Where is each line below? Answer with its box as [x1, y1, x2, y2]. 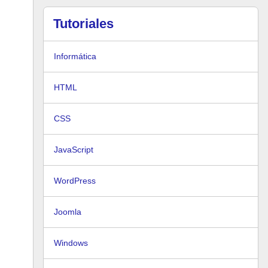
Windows [54, 238, 88, 248]
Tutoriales [53, 16, 114, 31]
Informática [54, 51, 96, 61]
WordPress [54, 176, 96, 185]
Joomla [54, 207, 81, 217]
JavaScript [54, 145, 93, 154]
